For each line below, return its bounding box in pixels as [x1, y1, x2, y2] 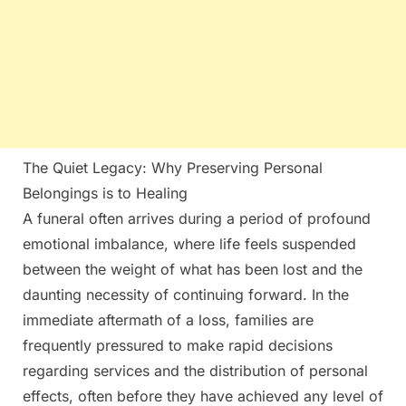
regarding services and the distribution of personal [23, 361, 368, 380]
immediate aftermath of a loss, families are [23, 310, 314, 329]
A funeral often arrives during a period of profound [23, 208, 371, 227]
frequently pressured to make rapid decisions [23, 335, 333, 354]
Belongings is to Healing [23, 183, 188, 202]
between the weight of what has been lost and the [23, 259, 362, 278]
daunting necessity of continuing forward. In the [23, 285, 349, 304]
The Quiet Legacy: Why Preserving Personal [23, 158, 323, 177]
